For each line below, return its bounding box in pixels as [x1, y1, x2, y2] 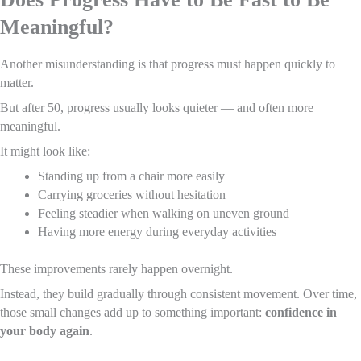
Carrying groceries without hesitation [37, 187, 226, 201]
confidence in [265, 305, 337, 319]
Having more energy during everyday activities [37, 224, 276, 239]
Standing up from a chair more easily [37, 168, 225, 183]
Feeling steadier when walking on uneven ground [37, 205, 289, 220]
